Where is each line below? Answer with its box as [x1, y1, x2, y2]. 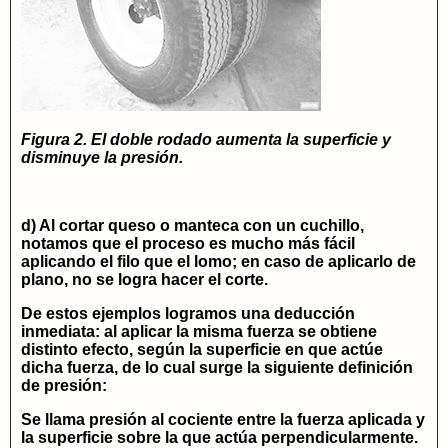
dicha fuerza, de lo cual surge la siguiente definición [21, 359, 413, 376]
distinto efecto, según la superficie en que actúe [21, 341, 383, 358]
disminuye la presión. [21, 149, 183, 166]
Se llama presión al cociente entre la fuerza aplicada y [21, 411, 425, 428]
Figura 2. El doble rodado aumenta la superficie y [21, 131, 391, 148]
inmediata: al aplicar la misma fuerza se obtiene [21, 323, 377, 340]
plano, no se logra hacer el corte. [21, 271, 268, 288]
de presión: [21, 377, 107, 394]
